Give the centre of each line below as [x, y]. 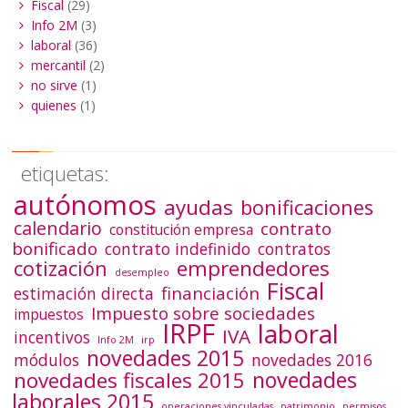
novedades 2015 [166, 357]
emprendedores [254, 268]
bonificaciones [307, 207]
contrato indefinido [178, 248]
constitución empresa [182, 229]
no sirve [54, 86]
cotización [61, 268]
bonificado [55, 248]
